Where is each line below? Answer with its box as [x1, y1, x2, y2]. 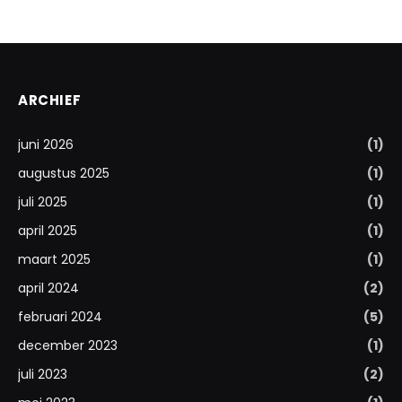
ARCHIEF [18, 91, 82, 110]
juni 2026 [18, 135, 74, 154]
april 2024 [18, 279, 79, 298]
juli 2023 [18, 365, 67, 384]
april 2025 [18, 222, 77, 240]
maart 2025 [18, 250, 91, 269]
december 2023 [18, 336, 118, 355]
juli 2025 [18, 193, 67, 212]
